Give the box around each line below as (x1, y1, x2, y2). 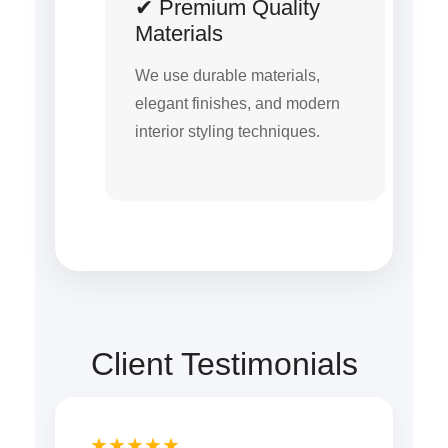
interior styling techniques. (135, 122, 320, 140)
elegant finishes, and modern (135, 94, 340, 112)
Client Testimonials (90, 346, 358, 383)
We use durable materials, (135, 66, 320, 84)
